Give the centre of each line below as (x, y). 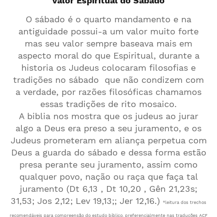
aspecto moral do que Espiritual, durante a (108, 55)
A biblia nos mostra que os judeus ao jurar (108, 116)
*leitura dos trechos (185, 202)
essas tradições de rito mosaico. (108, 104)
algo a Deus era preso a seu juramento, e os (108, 128)
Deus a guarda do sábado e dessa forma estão (108, 152)
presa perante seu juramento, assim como (108, 164)
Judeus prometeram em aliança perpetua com (108, 140)
